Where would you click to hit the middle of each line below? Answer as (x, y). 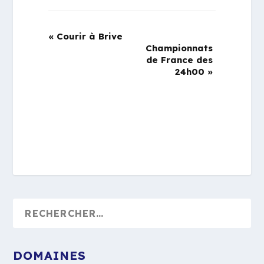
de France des (179, 60)
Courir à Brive (88, 36)
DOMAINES (50, 255)
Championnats (179, 48)
